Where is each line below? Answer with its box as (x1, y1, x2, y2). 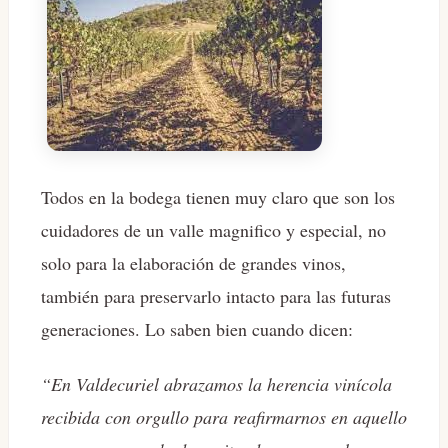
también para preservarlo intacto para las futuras (41, 283, 391, 308)
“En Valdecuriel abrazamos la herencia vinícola (41, 371, 392, 396)
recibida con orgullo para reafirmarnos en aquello (41, 404, 407, 429)
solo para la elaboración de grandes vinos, (41, 250, 346, 275)
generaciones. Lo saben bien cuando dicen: (41, 316, 353, 341)
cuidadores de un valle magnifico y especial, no (41, 217, 386, 242)
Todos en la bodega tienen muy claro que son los (41, 184, 395, 209)
